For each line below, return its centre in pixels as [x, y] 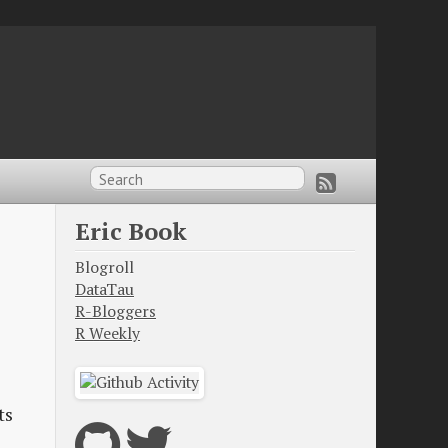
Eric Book [131, 230]
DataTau [104, 290]
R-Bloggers [115, 312]
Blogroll [104, 268]
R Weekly [107, 334]
